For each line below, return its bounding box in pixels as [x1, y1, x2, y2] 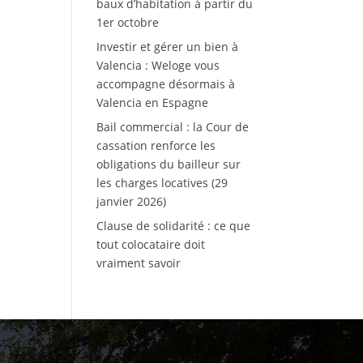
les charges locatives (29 [96, 175, 228, 191]
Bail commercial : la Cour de [96, 119, 250, 135]
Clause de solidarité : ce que [96, 218, 251, 234]
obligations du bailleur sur [96, 156, 241, 173]
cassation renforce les [96, 138, 216, 154]
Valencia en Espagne [96, 95, 209, 111]
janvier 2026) [96, 194, 167, 210]
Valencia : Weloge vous [96, 58, 220, 74]
